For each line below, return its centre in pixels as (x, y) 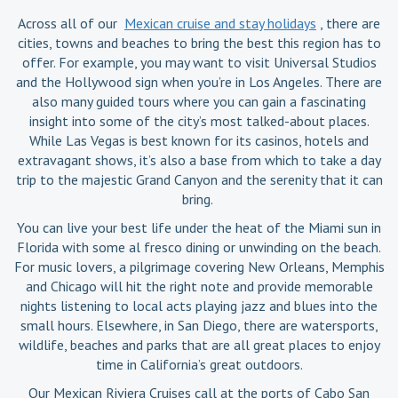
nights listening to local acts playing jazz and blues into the (199, 305)
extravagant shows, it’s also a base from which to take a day (199, 159)
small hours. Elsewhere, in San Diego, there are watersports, (199, 325)
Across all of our (71, 23)
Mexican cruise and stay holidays (220, 23)
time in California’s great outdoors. (199, 364)
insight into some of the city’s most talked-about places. (199, 120)
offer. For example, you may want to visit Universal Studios (199, 62)
